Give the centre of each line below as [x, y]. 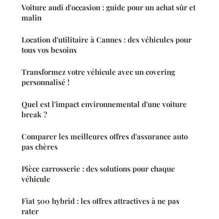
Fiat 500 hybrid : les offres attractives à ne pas [100, 201]
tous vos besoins [49, 50]
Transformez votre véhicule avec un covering [98, 72]
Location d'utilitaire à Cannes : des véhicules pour [107, 40]
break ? [34, 115]
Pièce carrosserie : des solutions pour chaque [98, 169]
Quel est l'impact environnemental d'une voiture [104, 104]
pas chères [40, 147]
